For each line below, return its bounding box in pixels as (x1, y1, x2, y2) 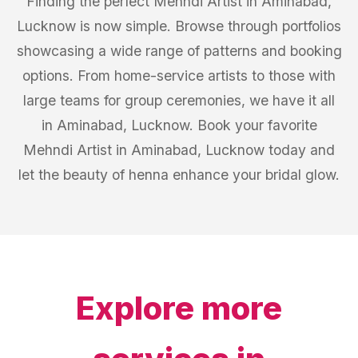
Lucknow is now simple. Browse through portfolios (17, 18, 341, 34)
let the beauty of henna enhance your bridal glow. (18, 166, 340, 183)
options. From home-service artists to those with (22, 67, 336, 84)
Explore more (76, 288, 282, 328)
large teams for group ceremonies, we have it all (23, 92, 335, 109)
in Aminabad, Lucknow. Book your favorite (41, 117, 317, 133)
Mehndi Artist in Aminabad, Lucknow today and (23, 141, 335, 158)
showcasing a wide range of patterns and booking (16, 42, 342, 59)
